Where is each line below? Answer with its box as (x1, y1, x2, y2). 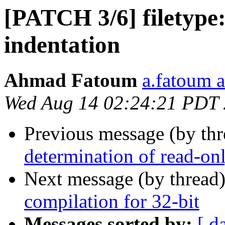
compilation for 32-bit (24, 190, 199, 212)
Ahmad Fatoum (4, 69, 137, 91)
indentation (4, 32, 120, 58)
